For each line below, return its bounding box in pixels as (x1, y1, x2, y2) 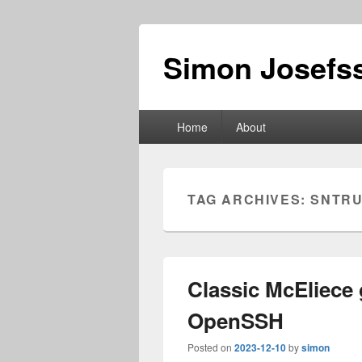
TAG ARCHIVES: (187, 190, 311, 208)
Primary (138, 108, 183, 127)
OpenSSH (187, 305, 284, 335)
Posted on (187, 340, 234, 354)
